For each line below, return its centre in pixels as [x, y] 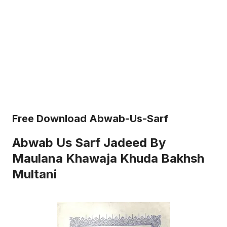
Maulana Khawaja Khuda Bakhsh [108, 158]
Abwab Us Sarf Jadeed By [89, 142]
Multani [34, 174]
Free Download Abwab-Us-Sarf [90, 118]
